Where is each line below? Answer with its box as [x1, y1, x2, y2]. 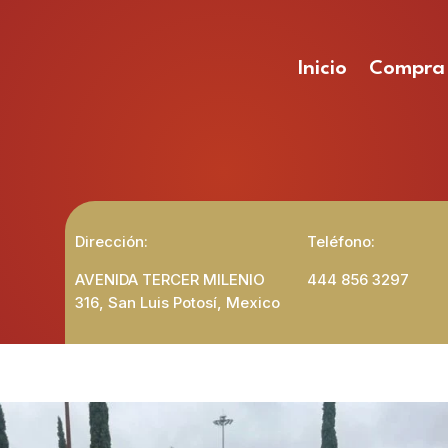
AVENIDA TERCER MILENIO [74, 270, 265, 290]
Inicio [298, 58, 348, 79]
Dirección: [74, 232, 148, 252]
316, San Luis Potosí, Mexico [74, 293, 280, 313]
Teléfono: [306, 232, 375, 252]
